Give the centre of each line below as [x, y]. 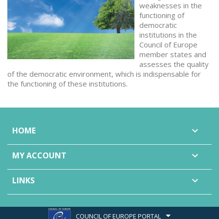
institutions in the [168, 35]
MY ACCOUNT [39, 155]
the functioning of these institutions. [67, 84]
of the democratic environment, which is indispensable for [104, 74]
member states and [173, 54]
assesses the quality [174, 64]
